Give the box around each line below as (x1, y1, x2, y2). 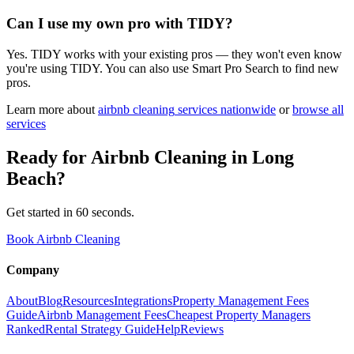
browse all (292, 103, 344, 117)
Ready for (6, 146, 91, 168)
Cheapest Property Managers (167, 308, 311, 322)
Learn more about (6, 103, 95, 117)
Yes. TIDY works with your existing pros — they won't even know (6, 47, 342, 62)
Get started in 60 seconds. (6, 205, 134, 219)
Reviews (180, 322, 224, 337)
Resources (62, 294, 114, 308)
